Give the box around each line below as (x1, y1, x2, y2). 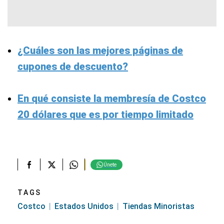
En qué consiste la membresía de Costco (17, 92, 206, 105)
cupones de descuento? (17, 60, 128, 73)
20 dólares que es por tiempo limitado (17, 108, 193, 121)
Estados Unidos (54, 201, 113, 211)
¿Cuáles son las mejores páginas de (17, 44, 183, 57)
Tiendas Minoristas (122, 201, 194, 211)
